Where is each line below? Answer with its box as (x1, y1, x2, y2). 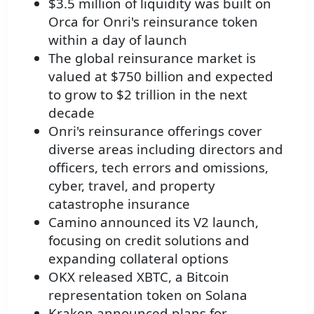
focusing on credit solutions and (48, 231, 250, 249)
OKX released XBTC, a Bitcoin (48, 267, 229, 285)
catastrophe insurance (48, 194, 190, 212)
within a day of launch (48, 30, 187, 48)
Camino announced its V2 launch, (48, 212, 259, 231)
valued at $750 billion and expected (48, 67, 273, 85)
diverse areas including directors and (48, 139, 283, 158)
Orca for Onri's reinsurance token (48, 12, 258, 30)
